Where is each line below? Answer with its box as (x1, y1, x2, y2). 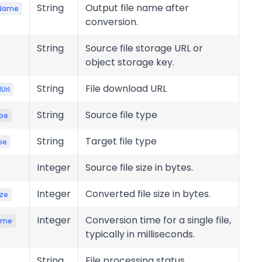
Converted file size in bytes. (85, 187, 211, 201)
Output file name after (85, 1, 189, 15)
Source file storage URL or (85, 42, 203, 55)
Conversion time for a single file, (85, 213, 231, 227)
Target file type (85, 135, 157, 148)
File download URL (85, 82, 167, 95)
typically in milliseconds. (85, 227, 195, 241)
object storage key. (85, 56, 174, 69)
